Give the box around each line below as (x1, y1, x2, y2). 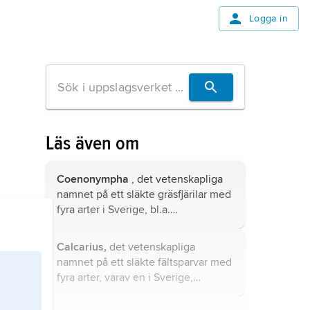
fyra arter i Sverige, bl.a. (57, 203, 170, 217)
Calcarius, (57, 240, 107, 254)
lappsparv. (57, 286, 105, 300)
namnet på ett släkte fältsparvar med (57, 255, 232, 269)
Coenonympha (57, 172, 129, 186)
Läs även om (46, 131, 140, 155)
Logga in (248, 12, 288, 24)
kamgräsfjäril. (57, 218, 120, 232)
